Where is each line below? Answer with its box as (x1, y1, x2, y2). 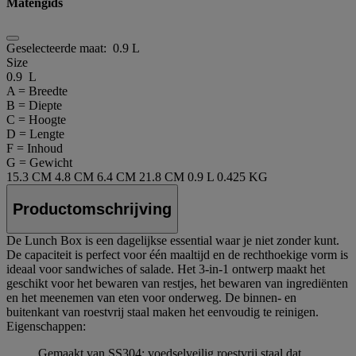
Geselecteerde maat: (6, 41, 113, 55)
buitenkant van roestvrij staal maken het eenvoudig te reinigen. (6, 305, 319, 319)
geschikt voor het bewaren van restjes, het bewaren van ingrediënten (6, 277, 348, 291)
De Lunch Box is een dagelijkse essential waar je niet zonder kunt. (6, 234, 339, 248)
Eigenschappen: (6, 319, 86, 334)
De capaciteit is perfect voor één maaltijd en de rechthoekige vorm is (6, 248, 348, 262)
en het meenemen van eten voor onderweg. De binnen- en (6, 291, 296, 305)
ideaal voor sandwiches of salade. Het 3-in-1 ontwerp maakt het (6, 262, 325, 277)
